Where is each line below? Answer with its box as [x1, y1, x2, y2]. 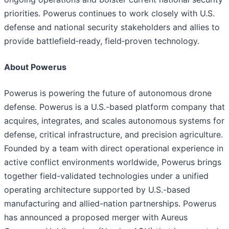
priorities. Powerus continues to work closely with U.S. [4, 8, 215, 19]
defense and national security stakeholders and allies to [4, 22, 220, 33]
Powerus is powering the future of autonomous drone [4, 88, 212, 99]
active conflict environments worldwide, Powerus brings [4, 157, 221, 168]
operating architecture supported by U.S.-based [4, 185, 190, 195]
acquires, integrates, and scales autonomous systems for [4, 116, 224, 126]
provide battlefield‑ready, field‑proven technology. [4, 36, 199, 47]
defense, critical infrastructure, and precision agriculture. [4, 129, 223, 140]
